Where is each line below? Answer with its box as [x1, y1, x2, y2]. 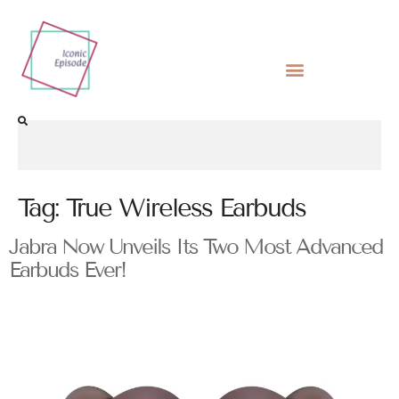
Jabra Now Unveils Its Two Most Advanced [9, 233, 383, 260]
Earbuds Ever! [9, 256, 126, 283]
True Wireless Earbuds [66, 192, 305, 224]
